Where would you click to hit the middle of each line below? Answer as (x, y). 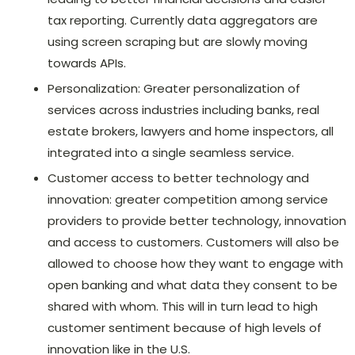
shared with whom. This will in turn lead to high (183, 306)
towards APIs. (87, 63)
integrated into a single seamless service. (171, 152)
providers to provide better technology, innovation (197, 220)
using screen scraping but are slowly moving (177, 41)
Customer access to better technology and (178, 177)
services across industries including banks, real (183, 109)
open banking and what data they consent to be (193, 284)
